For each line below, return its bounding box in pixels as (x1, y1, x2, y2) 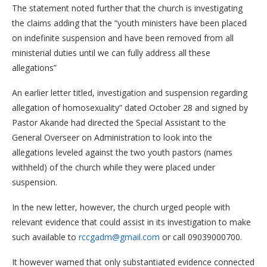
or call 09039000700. (160, 231, 247, 243)
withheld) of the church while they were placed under (12, 162, 215, 173)
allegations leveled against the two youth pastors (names (12, 147, 232, 158)
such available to (12, 231, 79, 243)
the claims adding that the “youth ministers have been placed (12, 17, 247, 29)
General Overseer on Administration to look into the (12, 132, 212, 143)
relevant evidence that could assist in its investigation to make (12, 216, 251, 228)
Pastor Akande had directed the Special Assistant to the (12, 117, 226, 128)
